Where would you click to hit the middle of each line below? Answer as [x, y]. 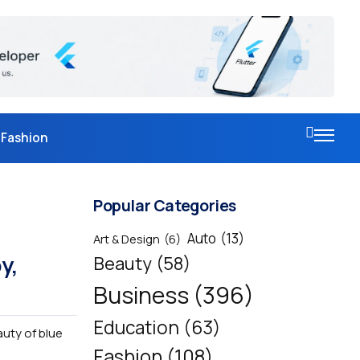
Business [141, 296]
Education [136, 328]
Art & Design [127, 239]
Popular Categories [165, 206]
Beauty [123, 264]
